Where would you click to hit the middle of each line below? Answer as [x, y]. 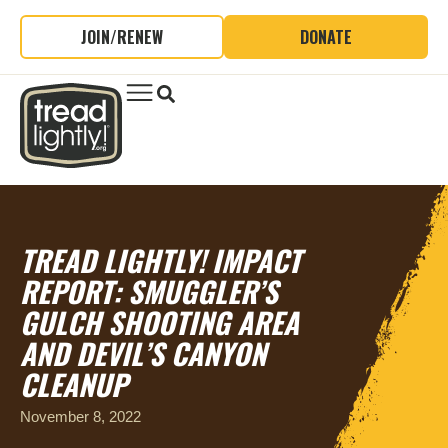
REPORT [66, 291]
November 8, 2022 [80, 416]
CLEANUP [73, 384]
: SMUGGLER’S [195, 291]
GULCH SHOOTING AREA [159, 322]
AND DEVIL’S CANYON [143, 353]
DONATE [326, 37]
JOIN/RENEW [122, 37]
